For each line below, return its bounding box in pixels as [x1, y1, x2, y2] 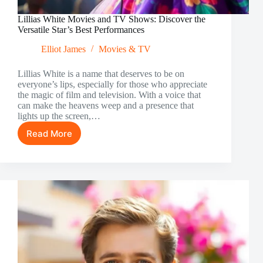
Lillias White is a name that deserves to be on [18, 69, 184, 79]
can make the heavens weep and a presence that [18, 100, 194, 111]
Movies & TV [99, 44, 151, 55]
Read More [26, 127, 72, 139]
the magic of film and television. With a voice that [18, 90, 201, 100]
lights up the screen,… [18, 111, 100, 122]
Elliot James [41, 44, 86, 55]
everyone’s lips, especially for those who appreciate [18, 79, 207, 90]
